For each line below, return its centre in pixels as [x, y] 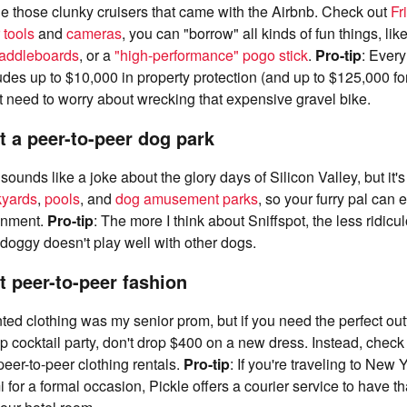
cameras [94, 33]
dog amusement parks [187, 199]
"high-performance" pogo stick [211, 55]
